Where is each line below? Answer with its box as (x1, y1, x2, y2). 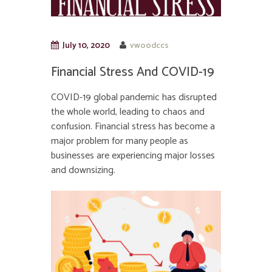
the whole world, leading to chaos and (51, 103, 205, 120)
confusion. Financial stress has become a (51, 118, 215, 135)
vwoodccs (130, 38, 169, 52)
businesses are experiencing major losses (51, 147, 215, 164)
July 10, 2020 (62, 38, 110, 52)
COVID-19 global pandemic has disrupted (51, 89, 217, 106)
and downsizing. (51, 161, 115, 178)
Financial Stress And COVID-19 (51, 61, 214, 83)
